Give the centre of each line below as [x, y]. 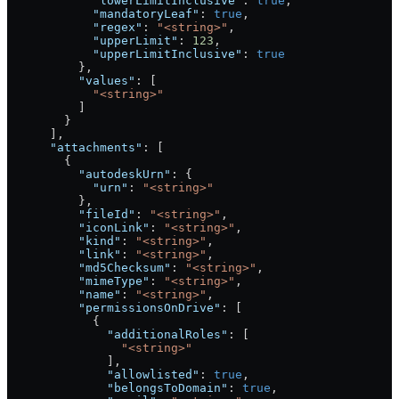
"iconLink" [78, 228]
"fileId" [71, 215]
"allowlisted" [103, 375]
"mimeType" [78, 281]
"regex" [75, 28]
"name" [64, 295]
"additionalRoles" [118, 335]
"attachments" [75, 148]
